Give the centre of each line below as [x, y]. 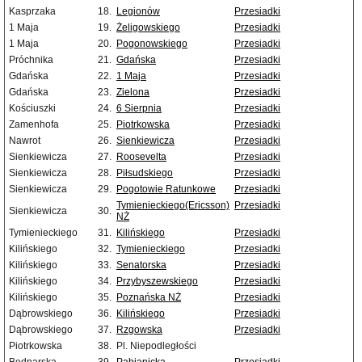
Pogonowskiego [152, 44]
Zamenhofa [34, 125]
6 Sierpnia [139, 109]
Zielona [133, 93]
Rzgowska [139, 330]
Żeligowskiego [148, 28]
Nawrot [25, 141]
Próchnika [31, 60]
